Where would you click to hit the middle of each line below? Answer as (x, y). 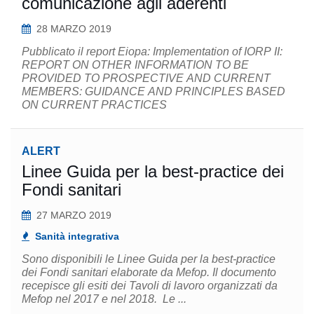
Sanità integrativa (77, 236)
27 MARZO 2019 (74, 215)
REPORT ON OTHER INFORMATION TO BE (135, 65)
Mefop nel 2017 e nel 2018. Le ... (104, 299)
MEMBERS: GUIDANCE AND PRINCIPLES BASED (153, 91)
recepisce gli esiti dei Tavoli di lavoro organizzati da (150, 286)
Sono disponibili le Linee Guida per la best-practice (149, 259)
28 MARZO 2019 (74, 29)
